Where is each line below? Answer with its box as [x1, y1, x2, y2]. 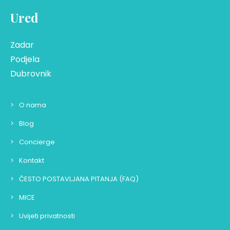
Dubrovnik [10, 67, 51, 80]
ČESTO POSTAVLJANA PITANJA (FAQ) [19, 174, 139, 184]
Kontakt [19, 155, 44, 165]
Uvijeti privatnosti [19, 210, 75, 221]
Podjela [10, 53, 40, 65]
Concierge [19, 137, 55, 147]
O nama [19, 100, 46, 110]
